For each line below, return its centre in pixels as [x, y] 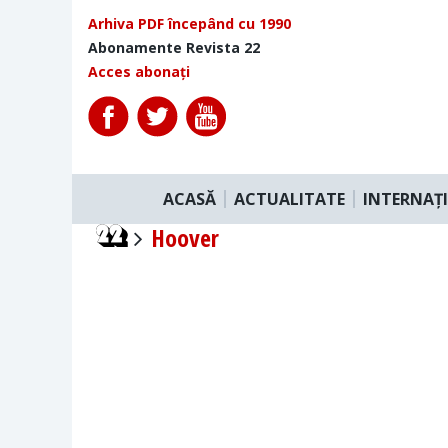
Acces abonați [139, 71]
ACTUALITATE [289, 198]
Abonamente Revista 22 [174, 47]
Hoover [185, 237]
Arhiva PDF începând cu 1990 [189, 23]
